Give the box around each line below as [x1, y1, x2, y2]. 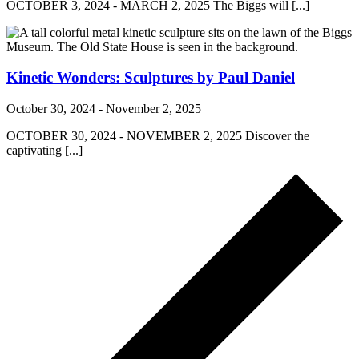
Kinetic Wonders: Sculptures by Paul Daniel [6, 69, 295, 87]
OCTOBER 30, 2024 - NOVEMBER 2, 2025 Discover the [6, 129, 309, 143]
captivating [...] [6, 143, 83, 158]
